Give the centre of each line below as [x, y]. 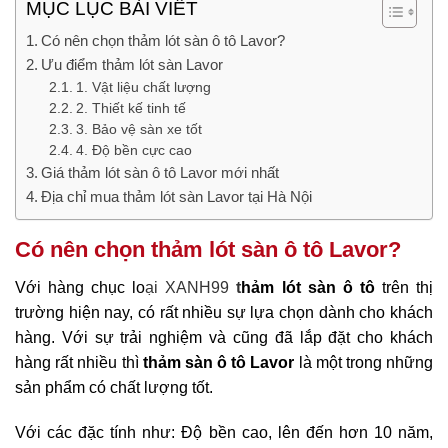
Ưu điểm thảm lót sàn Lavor [132, 64]
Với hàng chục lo [80, 287]
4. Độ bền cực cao [133, 150]
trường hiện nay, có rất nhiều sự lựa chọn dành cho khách [224, 312]
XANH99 [201, 287]
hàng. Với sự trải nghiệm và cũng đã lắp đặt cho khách [224, 337]
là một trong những [366, 362]
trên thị [404, 287]
